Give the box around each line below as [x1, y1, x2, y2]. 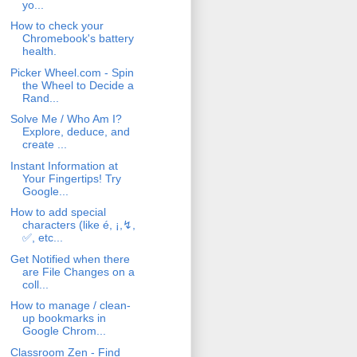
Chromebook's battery [22, 32, 134, 45]
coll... [22, 277, 49, 291]
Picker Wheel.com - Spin [10, 65, 134, 79]
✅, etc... [22, 231, 63, 245]
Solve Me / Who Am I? [10, 112, 122, 126]
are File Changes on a [22, 265, 135, 278]
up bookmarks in [22, 312, 106, 325]
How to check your [10, 19, 104, 33]
